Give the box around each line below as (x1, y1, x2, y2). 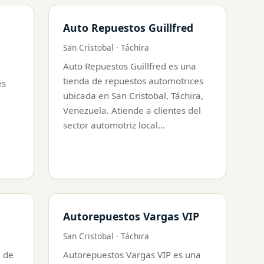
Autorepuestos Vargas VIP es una (63, 248, 201, 260)
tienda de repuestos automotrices (63, 74, 203, 87)
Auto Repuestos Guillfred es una (63, 60, 196, 72)
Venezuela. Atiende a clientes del (63, 104, 201, 116)
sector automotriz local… (63, 118, 165, 131)
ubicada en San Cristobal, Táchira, (63, 89, 203, 101)
